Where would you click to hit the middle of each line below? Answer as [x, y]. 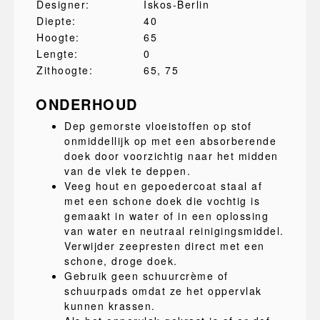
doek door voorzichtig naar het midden [171, 156]
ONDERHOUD [87, 104]
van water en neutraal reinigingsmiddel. [174, 231]
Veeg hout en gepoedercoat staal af [163, 186]
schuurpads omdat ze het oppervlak [163, 291]
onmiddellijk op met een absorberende [170, 141]
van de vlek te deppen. [127, 171]
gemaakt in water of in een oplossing [166, 216]
